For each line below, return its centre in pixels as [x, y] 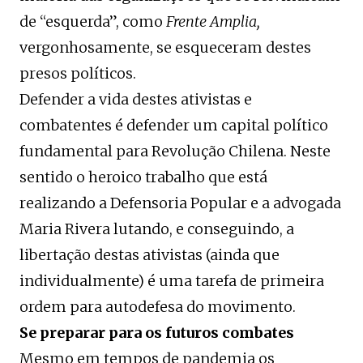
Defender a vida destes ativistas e [136, 100]
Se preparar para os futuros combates [157, 333]
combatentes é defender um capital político [174, 126]
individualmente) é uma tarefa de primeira [172, 281]
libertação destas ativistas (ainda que [149, 255]
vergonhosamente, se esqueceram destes [165, 48]
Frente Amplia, [213, 22]
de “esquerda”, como [93, 22]
